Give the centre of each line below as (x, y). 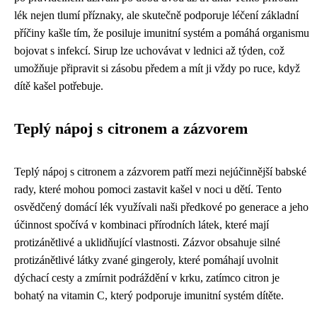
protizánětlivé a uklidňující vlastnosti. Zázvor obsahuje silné (147, 242)
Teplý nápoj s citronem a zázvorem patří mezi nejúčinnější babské (160, 171)
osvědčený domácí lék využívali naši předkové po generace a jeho (161, 207)
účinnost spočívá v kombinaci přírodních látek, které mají (142, 224)
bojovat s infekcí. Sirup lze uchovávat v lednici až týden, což (149, 50)
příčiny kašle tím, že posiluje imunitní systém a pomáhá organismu (162, 33)
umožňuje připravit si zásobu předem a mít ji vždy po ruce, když (157, 68)
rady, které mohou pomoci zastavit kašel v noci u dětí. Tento (148, 189)
